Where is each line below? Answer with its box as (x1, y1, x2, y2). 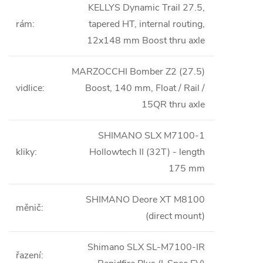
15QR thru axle (141, 98, 205, 112)
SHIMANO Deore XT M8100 (86, 193, 205, 207)
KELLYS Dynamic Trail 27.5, (88, 1, 205, 15)
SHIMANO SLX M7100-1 (98, 129, 205, 143)
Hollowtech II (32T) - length (89, 146, 205, 159)
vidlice (16, 82, 42, 95)
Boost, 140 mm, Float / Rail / (85, 82, 205, 95)
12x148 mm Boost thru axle (87, 34, 205, 48)
